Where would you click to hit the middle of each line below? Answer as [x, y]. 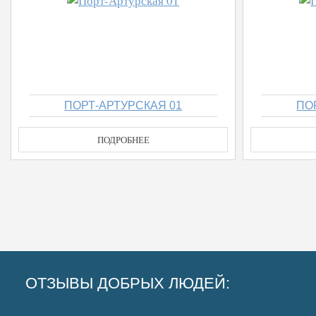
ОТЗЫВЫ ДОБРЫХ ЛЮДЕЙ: [128, 283]
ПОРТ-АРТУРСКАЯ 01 [123, 105]
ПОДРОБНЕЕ [123, 140]
